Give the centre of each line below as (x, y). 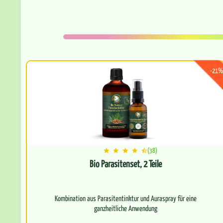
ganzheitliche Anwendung (125, 208)
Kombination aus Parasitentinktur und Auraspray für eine (125, 198)
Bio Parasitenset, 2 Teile (125, 164)
